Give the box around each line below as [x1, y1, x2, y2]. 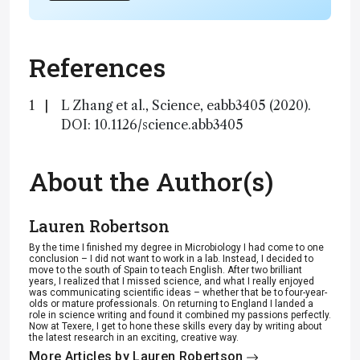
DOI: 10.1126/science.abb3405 [61, 117, 243, 133]
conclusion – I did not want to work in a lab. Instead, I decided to [29, 253, 313, 264]
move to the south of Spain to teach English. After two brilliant [29, 264, 302, 276]
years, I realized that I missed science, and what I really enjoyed [29, 276, 314, 287]
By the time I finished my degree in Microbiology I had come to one [29, 242, 324, 253]
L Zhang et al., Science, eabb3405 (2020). [61, 97, 311, 113]
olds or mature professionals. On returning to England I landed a [29, 298, 313, 309]
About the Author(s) [29, 164, 273, 198]
